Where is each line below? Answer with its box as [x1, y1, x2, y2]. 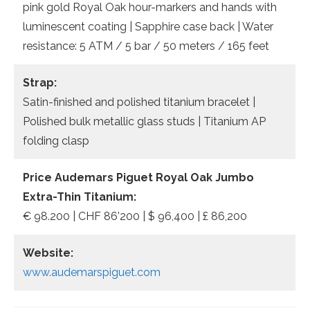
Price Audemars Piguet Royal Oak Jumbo [23, 171, 254, 184]
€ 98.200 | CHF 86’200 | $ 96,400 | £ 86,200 [23, 210, 247, 223]
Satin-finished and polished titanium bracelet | [23, 95, 255, 109]
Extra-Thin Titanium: [23, 190, 136, 203]
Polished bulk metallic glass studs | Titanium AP [23, 115, 266, 128]
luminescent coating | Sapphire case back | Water [23, 20, 273, 33]
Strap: [23, 76, 57, 89]
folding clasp [23, 134, 89, 147]
